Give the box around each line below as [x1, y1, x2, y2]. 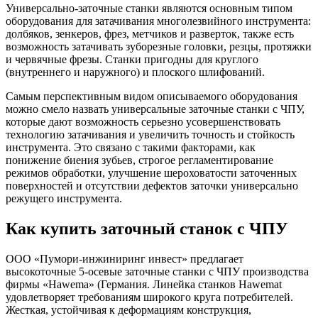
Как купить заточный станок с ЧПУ [6, 219, 288, 238]
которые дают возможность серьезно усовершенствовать [6, 115, 280, 128]
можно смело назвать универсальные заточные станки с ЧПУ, [6, 102, 305, 115]
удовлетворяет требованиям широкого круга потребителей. [6, 290, 293, 303]
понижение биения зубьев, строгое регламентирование [6, 153, 273, 166]
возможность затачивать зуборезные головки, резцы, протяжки [6, 40, 312, 53]
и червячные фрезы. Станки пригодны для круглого [6, 53, 258, 65]
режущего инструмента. [6, 192, 122, 204]
